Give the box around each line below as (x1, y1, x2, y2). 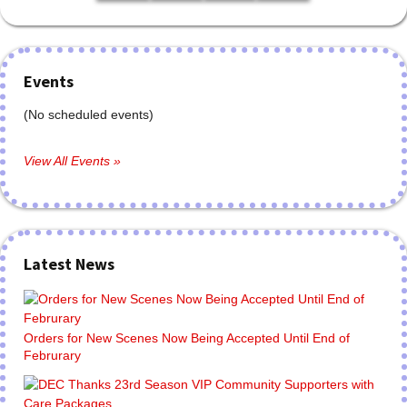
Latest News (24, 253, 114, 274)
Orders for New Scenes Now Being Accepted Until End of (24, 331, 350, 345)
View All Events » (24, 154, 121, 168)
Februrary (24, 348, 81, 362)
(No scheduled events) (24, 107, 154, 122)
